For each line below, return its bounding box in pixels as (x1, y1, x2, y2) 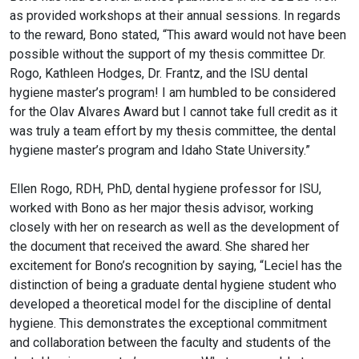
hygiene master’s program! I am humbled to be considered (10, 85, 336, 101)
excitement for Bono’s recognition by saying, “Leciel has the (10, 258, 342, 274)
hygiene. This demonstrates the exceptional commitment (10, 316, 327, 332)
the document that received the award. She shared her (10, 239, 309, 255)
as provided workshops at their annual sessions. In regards (10, 8, 341, 24)
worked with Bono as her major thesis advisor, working (10, 200, 313, 216)
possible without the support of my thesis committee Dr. (10, 46, 325, 63)
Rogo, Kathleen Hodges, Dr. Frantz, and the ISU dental (10, 66, 308, 82)
